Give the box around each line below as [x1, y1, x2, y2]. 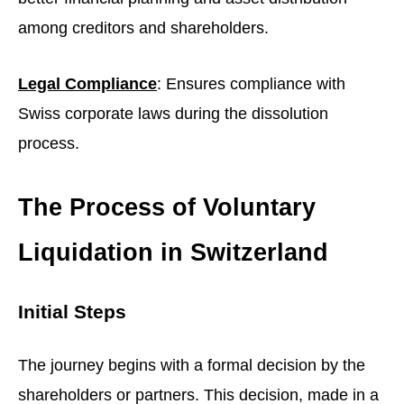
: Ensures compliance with [157, 74, 345, 94]
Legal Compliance [18, 74, 157, 94]
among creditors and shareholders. [18, 18, 269, 38]
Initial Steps [18, 301, 126, 324]
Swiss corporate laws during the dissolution [18, 104, 328, 124]
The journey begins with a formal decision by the [18, 354, 365, 374]
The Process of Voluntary [18, 192, 316, 221]
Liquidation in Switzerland [18, 237, 328, 266]
